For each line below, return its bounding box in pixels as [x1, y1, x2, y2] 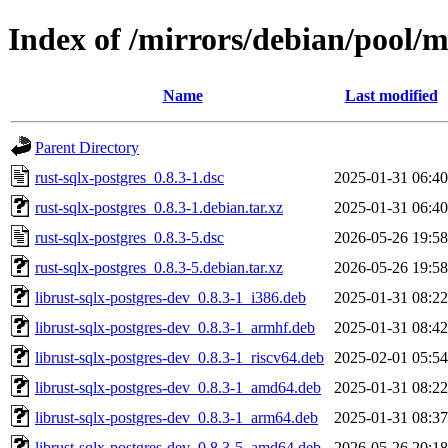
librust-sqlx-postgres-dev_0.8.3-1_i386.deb [35, 288, 306, 306]
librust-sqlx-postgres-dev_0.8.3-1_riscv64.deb [35, 348, 324, 366]
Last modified [344, 86, 438, 104]
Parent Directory [35, 138, 139, 156]
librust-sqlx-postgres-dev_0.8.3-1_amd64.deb [35, 378, 321, 396]
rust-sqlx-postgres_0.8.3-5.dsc [35, 228, 224, 246]
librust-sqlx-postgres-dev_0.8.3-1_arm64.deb [35, 408, 318, 426]
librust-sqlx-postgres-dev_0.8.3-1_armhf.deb [35, 318, 315, 336]
